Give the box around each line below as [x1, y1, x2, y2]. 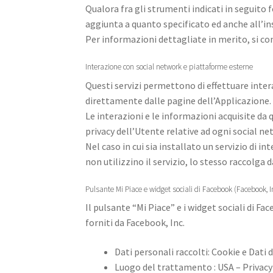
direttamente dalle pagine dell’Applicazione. [85, 94, 272, 107]
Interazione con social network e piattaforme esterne [85, 62, 253, 73]
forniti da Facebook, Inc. [85, 216, 185, 229]
